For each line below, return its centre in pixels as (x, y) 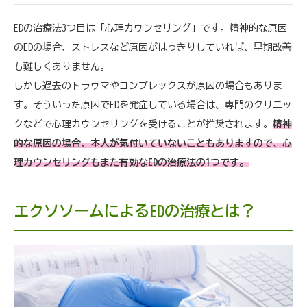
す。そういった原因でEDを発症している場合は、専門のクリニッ (153, 105)
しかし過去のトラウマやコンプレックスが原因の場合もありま (148, 85)
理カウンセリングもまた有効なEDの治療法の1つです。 (131, 162)
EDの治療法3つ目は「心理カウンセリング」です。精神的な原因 (150, 28)
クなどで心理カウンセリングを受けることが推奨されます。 (143, 124)
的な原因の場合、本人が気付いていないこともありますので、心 (153, 143)
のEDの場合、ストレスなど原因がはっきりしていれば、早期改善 (153, 47)
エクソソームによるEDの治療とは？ (134, 211)
